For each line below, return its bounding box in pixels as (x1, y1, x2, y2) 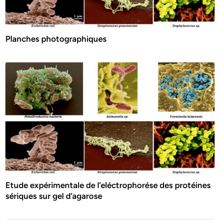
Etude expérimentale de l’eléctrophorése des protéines (5, 180, 211, 191)
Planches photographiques (5, 34, 107, 44)
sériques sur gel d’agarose (5, 191, 103, 201)
